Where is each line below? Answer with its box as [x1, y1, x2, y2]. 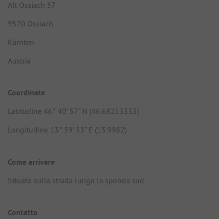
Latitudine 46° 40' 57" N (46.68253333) [8, 106, 139, 116]
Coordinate [8, 88, 45, 98]
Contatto [8, 207, 38, 218]
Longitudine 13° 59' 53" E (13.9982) [8, 125, 127, 135]
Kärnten [8, 37, 34, 47]
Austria [8, 56, 31, 66]
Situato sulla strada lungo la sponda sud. [8, 175, 146, 185]
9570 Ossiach [8, 19, 53, 29]
